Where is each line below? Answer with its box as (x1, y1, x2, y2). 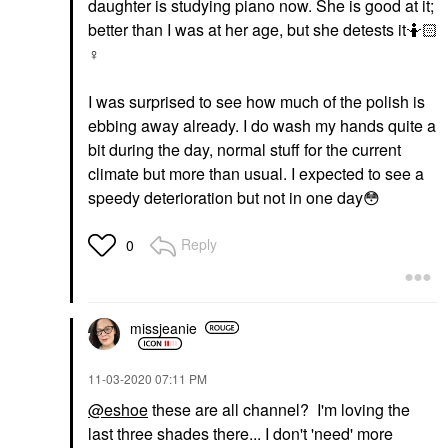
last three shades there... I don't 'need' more (88, 422, 393, 446)
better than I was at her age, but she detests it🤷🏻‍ (88, 18, 438, 42)
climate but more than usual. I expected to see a (88, 162, 424, 186)
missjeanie (130, 317, 197, 338)
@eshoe (88, 398, 148, 422)
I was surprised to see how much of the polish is (88, 90, 425, 114)
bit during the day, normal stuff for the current (88, 138, 401, 162)
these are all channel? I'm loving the (148, 398, 410, 422)
